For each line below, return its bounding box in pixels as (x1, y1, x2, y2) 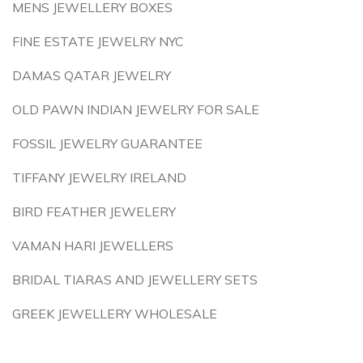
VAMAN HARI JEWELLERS (12, 237, 173, 254)
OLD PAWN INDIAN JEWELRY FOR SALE (12, 101, 259, 117)
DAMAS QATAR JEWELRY (12, 67, 171, 83)
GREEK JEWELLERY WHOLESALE (12, 305, 217, 322)
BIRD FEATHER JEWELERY (12, 203, 176, 220)
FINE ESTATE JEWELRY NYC (12, 33, 184, 49)
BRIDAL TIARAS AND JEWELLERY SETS (12, 271, 258, 288)
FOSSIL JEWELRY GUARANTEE (12, 135, 203, 152)
